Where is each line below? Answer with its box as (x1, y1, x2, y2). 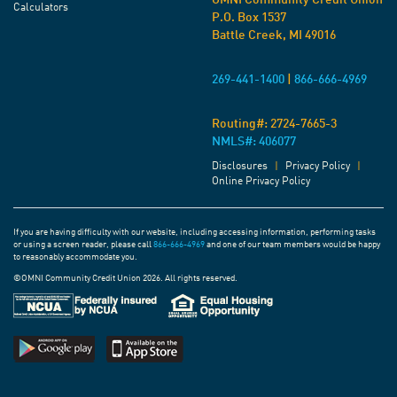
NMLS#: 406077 (212, 136, 296, 149)
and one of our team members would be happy (205, 240, 380, 250)
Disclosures (212, 161, 268, 173)
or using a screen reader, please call (13, 240, 153, 250)
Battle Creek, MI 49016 (212, 29, 336, 43)
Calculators (13, 3, 68, 14)
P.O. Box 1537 (212, 12, 286, 25)
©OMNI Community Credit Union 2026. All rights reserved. (13, 274, 237, 284)
